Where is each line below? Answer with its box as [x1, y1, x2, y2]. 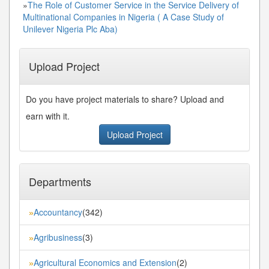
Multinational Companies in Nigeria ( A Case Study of [23, 10, 224, 23]
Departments [29, 173, 91, 189]
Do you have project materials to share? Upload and [26, 92, 224, 105]
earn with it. [26, 109, 70, 122]
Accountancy [34, 205, 82, 218]
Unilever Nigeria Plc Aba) [23, 22, 118, 35]
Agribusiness [34, 231, 82, 243]
